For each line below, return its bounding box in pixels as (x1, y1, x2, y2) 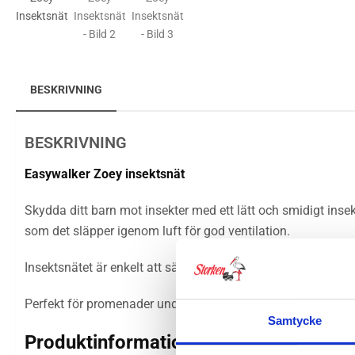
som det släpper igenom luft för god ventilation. (25, 223, 290, 239)
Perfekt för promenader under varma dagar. (25, 296, 265, 311)
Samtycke (267, 314, 323, 328)
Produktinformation (25, 330, 193, 353)
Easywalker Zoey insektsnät (25, 166, 185, 181)
